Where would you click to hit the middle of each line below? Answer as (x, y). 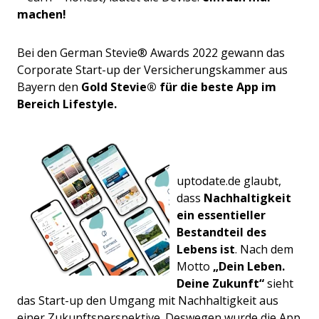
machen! (43, 15)
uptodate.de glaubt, (229, 181)
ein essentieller (221, 215)
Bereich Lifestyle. (67, 104)
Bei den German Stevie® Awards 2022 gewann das (151, 53)
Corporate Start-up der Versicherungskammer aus (152, 70)
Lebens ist (206, 250)
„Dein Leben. (249, 267)
